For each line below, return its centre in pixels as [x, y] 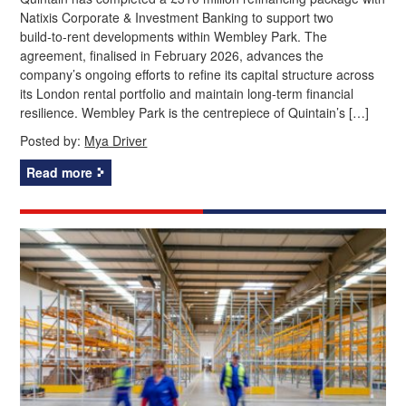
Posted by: [53, 140]
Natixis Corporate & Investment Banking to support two [177, 17]
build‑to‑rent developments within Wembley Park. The [174, 36]
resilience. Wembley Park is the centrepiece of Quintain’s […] [195, 112]
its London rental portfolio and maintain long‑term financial [187, 93]
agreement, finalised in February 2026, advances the [172, 55]
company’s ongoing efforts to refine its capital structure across [198, 74]
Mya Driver [116, 140]
